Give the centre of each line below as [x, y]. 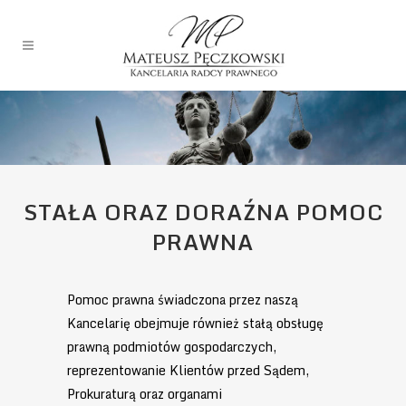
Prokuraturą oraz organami [145, 393]
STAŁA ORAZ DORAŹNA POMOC [203, 211]
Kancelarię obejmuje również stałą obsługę [195, 323]
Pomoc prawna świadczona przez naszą [183, 299]
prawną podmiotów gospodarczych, [172, 346]
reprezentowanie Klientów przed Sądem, [188, 370]
